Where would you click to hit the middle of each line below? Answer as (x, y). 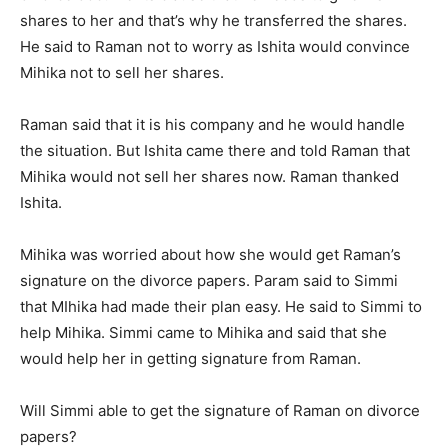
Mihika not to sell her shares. (122, 73)
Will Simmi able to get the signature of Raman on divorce (220, 411)
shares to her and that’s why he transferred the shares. (213, 21)
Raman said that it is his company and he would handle (212, 125)
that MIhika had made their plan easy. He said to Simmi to (221, 307)
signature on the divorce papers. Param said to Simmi (209, 281)
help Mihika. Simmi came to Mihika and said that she (203, 333)
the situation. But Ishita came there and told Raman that (215, 151)
